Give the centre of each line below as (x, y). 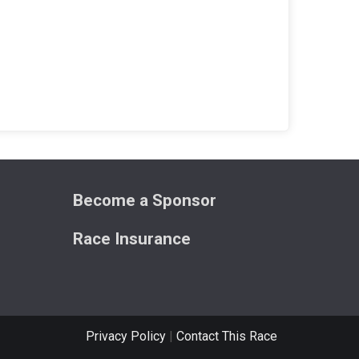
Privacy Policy (126, 336)
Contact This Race (227, 336)
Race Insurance (132, 238)
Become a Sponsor (145, 200)
